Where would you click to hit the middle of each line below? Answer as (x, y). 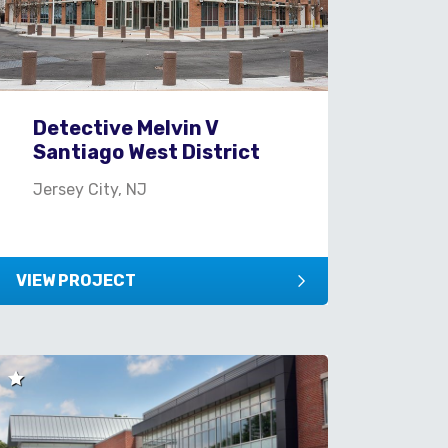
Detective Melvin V (126, 127)
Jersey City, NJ (90, 189)
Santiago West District (147, 151)
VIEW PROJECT (76, 280)
